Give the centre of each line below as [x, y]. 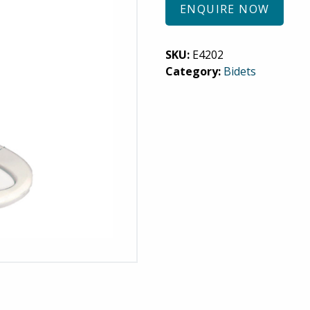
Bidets [240, 71]
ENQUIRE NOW [225, 9]
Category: [194, 71]
